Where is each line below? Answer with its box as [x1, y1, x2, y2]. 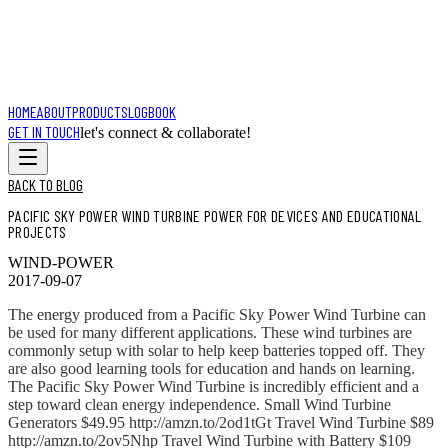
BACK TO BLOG [8, 175, 83, 194]
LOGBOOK [128, 102, 176, 121]
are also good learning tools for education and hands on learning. [8, 359, 415, 377]
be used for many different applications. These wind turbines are [8, 323, 412, 341]
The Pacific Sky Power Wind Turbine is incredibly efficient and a [8, 377, 419, 395]
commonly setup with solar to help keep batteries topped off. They [8, 341, 425, 359]
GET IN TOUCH [8, 122, 80, 141]
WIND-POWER [8, 253, 114, 271]
